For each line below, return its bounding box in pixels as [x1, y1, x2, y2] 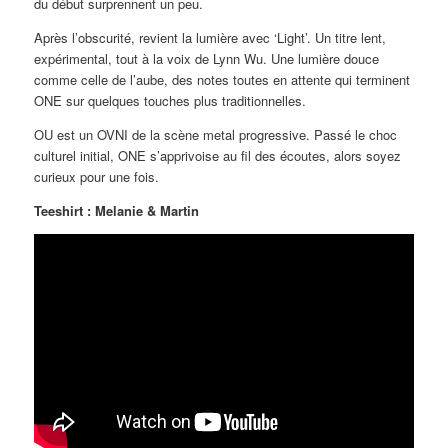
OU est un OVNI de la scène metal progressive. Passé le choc [34, 125, 398, 145]
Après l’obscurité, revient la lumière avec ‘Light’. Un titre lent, [34, 28, 387, 48]
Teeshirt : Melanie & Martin [34, 201, 200, 221]
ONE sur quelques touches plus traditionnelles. [34, 91, 307, 111]
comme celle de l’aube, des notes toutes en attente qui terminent [34, 70, 411, 90]
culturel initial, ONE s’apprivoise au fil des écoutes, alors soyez [34, 146, 402, 166]
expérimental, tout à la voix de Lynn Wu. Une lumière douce [34, 49, 380, 69]
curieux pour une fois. [34, 167, 160, 187]
